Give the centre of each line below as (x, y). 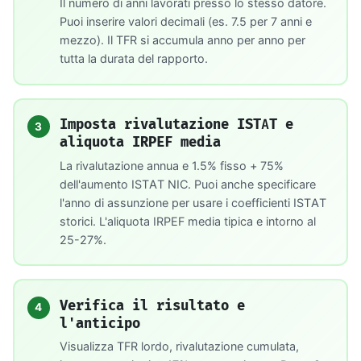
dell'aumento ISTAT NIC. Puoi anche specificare (187, 184)
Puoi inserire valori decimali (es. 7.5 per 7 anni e (185, 22)
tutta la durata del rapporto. (133, 59)
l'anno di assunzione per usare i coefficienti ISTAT (193, 202)
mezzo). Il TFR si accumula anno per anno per (182, 40)
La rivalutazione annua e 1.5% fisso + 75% (171, 165)
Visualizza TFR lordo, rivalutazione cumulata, (179, 346)
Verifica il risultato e (152, 305)
